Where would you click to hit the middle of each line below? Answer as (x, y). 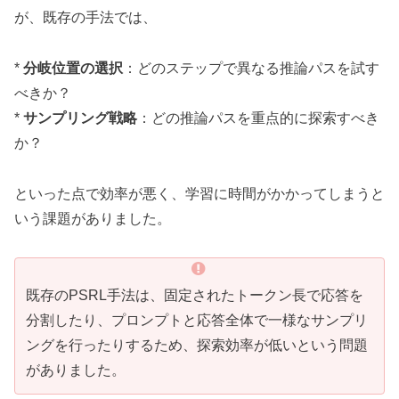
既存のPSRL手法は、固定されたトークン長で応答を (195, 295)
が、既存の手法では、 (85, 18)
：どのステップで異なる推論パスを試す (251, 69)
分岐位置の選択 (73, 69)
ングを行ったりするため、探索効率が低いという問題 (197, 345)
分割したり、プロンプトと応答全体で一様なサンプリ (197, 320)
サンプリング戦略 (80, 118)
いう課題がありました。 (93, 219)
